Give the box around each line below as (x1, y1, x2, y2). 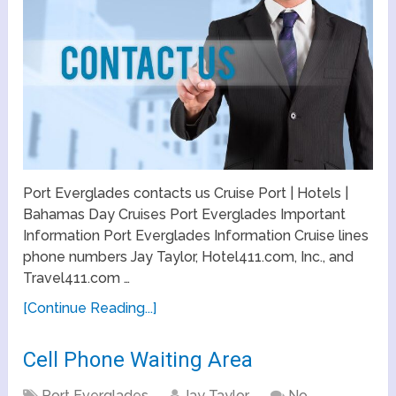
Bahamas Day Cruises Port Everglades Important (23, 205, 346, 223)
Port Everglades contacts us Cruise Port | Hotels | (23, 184, 349, 202)
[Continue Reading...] (23, 299, 157, 316)
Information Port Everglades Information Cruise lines (23, 226, 369, 244)
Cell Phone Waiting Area (23, 346, 254, 372)
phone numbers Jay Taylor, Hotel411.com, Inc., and (23, 247, 354, 265)
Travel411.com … (23, 269, 131, 286)
